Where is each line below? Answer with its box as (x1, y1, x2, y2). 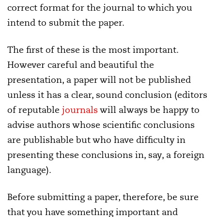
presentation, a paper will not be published (7, 74, 191, 86)
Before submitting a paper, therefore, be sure (7, 191, 199, 203)
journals (62, 104, 98, 116)
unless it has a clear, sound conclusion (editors (7, 89, 207, 101)
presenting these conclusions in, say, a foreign (7, 149, 204, 161)
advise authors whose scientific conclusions (7, 119, 195, 131)
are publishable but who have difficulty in (7, 134, 186, 146)
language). (7, 164, 51, 176)
